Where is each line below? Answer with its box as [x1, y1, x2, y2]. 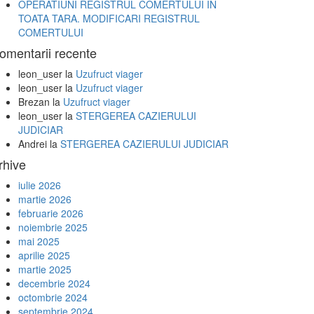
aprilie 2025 [18, 248, 70, 262]
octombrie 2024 [18, 290, 88, 304]
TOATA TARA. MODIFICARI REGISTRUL [18, 11, 200, 25]
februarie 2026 [18, 206, 83, 220]
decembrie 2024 [18, 276, 90, 290]
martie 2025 [18, 262, 71, 276]
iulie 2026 [18, 178, 61, 192]
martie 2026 [18, 192, 71, 206]
